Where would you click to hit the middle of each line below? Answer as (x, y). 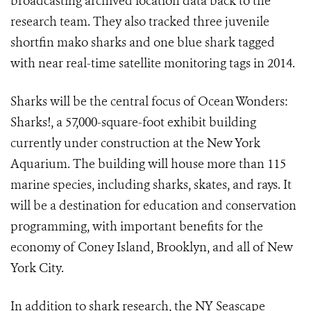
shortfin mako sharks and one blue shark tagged (143, 43)
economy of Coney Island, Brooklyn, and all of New (152, 247)
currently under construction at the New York (135, 143)
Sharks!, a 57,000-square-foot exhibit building (133, 123)
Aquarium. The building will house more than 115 (148, 164)
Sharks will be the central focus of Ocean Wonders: (149, 102)
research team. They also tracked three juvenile (140, 22)
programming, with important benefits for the (137, 227)
